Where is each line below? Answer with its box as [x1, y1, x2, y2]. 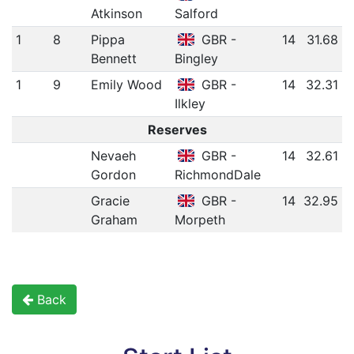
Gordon [90, 167, 136, 183]
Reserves [147, 122, 207, 138]
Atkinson [90, 6, 142, 22]
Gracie [90, 193, 130, 209]
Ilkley [174, 96, 205, 112]
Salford [174, 6, 218, 22]
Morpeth [174, 212, 225, 228]
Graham [90, 212, 137, 228]
